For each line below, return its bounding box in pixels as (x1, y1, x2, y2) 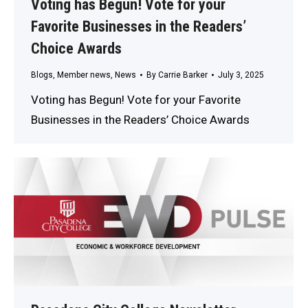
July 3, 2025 (218, 69, 264, 80)
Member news (57, 69, 111, 80)
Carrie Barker (158, 69, 208, 80)
